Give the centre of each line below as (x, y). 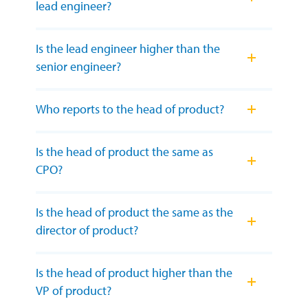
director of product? (87, 230)
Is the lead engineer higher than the (128, 49)
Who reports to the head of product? (130, 109)
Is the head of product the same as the (134, 212)
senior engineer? (78, 67)
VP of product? (74, 291)
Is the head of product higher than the (134, 273)
